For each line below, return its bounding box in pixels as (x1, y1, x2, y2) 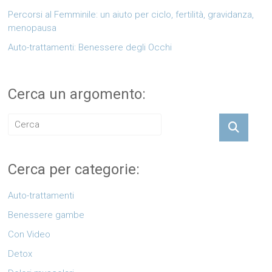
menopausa (8, 22, 57, 33)
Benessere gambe (8, 209, 85, 220)
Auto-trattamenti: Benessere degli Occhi (8, 41, 172, 53)
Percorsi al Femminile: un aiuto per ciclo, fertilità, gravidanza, (8, 8, 254, 20)
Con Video (8, 228, 51, 240)
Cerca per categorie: (8, 160, 140, 178)
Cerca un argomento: (8, 85, 146, 103)
